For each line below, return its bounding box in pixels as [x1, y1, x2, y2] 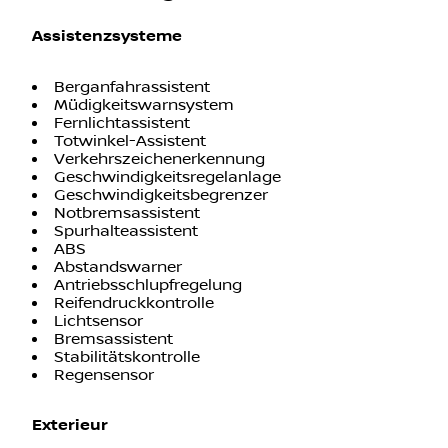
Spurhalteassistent [54, 222, 198, 241]
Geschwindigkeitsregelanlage [54, 168, 281, 187]
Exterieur [32, 416, 108, 436]
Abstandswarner [54, 258, 182, 277]
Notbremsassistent [54, 204, 200, 223]
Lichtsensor [54, 312, 143, 331]
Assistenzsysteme [32, 27, 182, 47]
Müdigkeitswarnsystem [54, 96, 234, 115]
